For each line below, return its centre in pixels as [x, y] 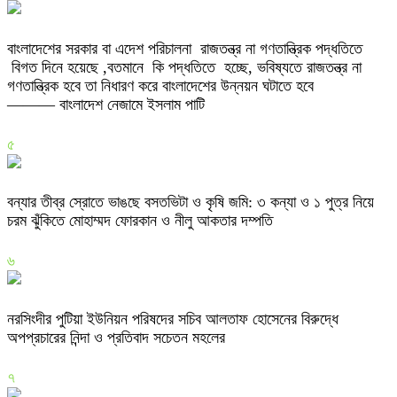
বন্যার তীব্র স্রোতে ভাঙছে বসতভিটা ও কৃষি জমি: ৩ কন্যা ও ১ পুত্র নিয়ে [191, 202]
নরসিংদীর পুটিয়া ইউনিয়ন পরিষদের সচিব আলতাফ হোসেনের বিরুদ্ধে [173, 319]
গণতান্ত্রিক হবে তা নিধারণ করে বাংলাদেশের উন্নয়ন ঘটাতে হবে [160, 86]
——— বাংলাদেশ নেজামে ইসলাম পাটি [108, 104]
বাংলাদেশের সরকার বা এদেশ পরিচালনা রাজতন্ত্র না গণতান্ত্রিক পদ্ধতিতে [185, 48]
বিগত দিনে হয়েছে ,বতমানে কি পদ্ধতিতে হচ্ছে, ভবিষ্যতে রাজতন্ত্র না [184, 67]
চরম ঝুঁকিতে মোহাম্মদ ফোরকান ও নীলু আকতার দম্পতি [140, 221]
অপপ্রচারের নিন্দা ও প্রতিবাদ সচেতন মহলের [116, 338]
